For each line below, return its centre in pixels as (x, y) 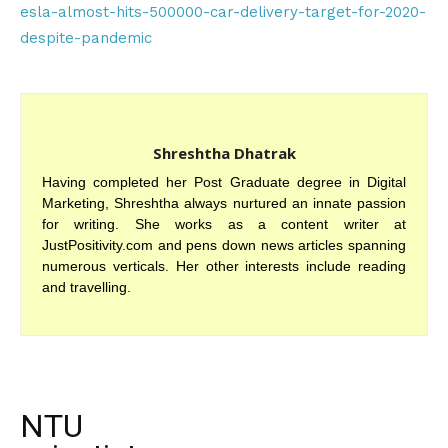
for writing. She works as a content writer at (224, 224)
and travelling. (86, 287)
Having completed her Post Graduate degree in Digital (224, 182)
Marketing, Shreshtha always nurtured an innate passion (224, 203)
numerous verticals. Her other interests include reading (224, 266)
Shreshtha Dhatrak (224, 153)
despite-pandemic (86, 38)
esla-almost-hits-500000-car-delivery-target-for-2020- (223, 12)
